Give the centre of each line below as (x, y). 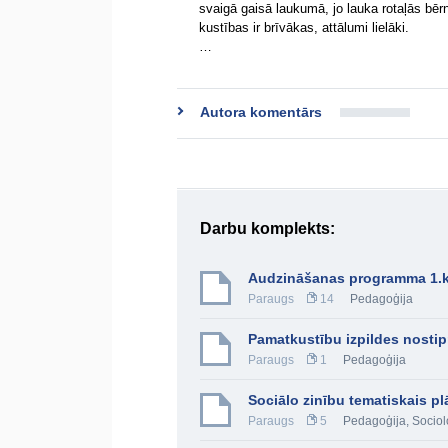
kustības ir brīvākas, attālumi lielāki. (304, 27)
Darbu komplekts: (267, 228)
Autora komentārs (261, 112)
